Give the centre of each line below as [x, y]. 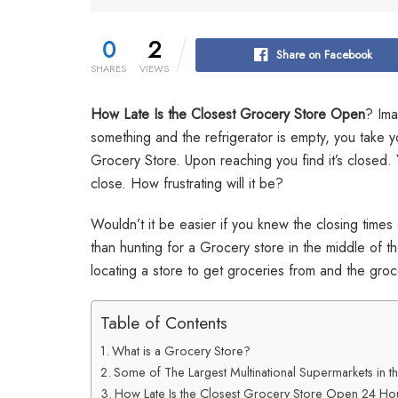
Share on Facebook [324, 54]
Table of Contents [164, 322]
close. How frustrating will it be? [187, 183]
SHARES [108, 68]
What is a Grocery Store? [181, 350]
